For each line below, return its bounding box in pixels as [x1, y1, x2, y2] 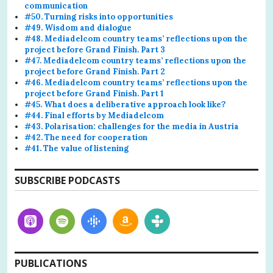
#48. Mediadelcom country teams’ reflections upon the [24, 33, 248, 44]
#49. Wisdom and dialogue [24, 22, 132, 33]
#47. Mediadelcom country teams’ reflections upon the [24, 55, 247, 66]
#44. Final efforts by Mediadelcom [24, 110, 165, 121]
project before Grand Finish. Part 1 [24, 88, 165, 99]
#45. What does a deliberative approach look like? [24, 99, 226, 110]
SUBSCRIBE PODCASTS [15, 173, 120, 187]
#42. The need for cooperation [24, 132, 148, 143]
